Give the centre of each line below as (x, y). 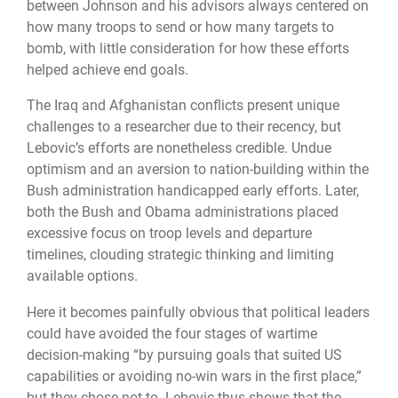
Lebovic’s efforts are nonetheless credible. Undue (179, 148)
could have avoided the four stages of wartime (172, 333)
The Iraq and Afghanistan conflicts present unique (183, 106)
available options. (82, 276)
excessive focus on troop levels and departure (169, 234)
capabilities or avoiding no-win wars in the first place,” (194, 376)
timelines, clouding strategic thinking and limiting (180, 255)
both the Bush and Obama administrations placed (183, 212)
